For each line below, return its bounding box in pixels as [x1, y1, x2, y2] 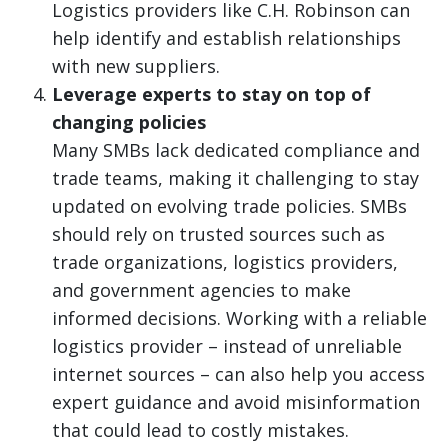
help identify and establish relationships [52, 26, 401, 51]
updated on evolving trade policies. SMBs [52, 194, 407, 219]
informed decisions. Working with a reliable [52, 306, 427, 331]
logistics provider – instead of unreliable [52, 334, 402, 359]
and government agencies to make [52, 278, 351, 303]
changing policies [52, 110, 206, 135]
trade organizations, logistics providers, [52, 250, 398, 275]
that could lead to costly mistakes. [52, 418, 349, 443]
